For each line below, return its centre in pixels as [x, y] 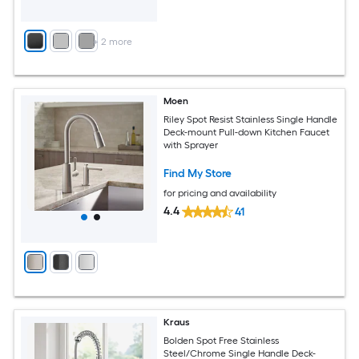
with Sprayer [191, 145]
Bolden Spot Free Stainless [222, 340]
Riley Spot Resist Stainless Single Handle [251, 119]
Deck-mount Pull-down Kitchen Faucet [247, 132]
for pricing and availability [220, 193]
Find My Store [198, 173]
